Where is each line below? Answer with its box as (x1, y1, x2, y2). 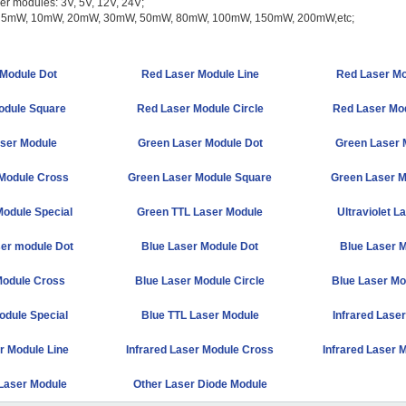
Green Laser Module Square (128, 171, 273, 185)
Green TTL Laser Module (137, 206, 264, 219)
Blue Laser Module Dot (141, 240, 259, 254)
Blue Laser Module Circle (135, 275, 266, 288)
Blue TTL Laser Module (140, 309, 259, 323)
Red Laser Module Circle (136, 102, 264, 116)
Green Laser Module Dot (137, 137, 263, 150)
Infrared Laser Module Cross (126, 343, 275, 357)
